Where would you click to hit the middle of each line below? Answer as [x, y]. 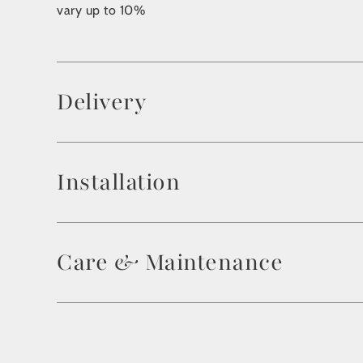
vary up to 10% [101, 11]
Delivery [101, 102]
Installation [118, 183]
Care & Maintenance [170, 263]
